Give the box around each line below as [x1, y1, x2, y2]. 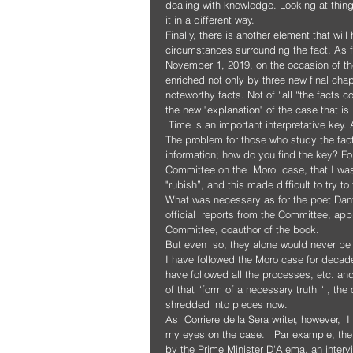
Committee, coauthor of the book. [165, 222, 319, 236]
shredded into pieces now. [165, 297, 288, 310]
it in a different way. [165, 13, 255, 26]
